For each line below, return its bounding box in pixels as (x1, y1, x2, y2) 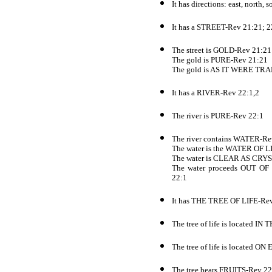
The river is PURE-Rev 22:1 (172, 111, 263, 121)
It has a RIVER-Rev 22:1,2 (172, 88, 259, 98)
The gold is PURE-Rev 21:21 (172, 55, 268, 65)
